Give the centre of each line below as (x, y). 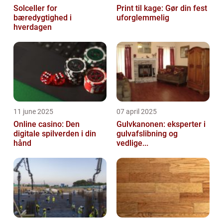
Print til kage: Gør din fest (162, 8)
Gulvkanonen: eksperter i (161, 124)
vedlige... (132, 143)
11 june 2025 (33, 111)
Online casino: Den (47, 124)
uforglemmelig (143, 18)
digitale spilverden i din (55, 134)
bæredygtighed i (43, 18)
